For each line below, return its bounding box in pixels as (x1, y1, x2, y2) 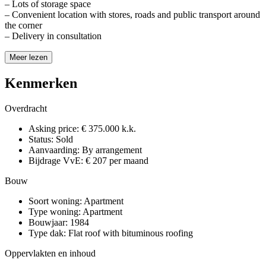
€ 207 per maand (85, 155, 148, 166)
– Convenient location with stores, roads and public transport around (5, 9, 260, 20)
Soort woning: (28, 195, 82, 206)
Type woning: (28, 206, 81, 217)
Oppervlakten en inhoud (5, 248, 96, 258)
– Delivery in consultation (5, 30, 102, 41)
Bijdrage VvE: (28, 155, 83, 166)
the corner (5, 20, 42, 30)
